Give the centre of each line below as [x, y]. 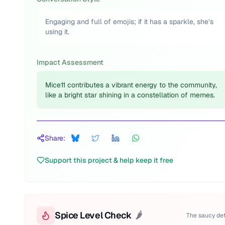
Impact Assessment [70, 62]
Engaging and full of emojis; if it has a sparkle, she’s [129, 22]
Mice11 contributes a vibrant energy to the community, [131, 85]
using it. [57, 32]
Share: [55, 138]
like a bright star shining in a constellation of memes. [130, 95]
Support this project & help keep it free [109, 160]
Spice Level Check [93, 215]
